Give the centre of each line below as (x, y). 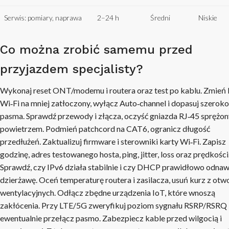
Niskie (208, 17)
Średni (160, 17)
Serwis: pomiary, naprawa (43, 17)
